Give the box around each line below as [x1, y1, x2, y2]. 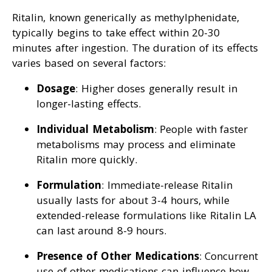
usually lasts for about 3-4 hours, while [36, 193, 229, 208]
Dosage [36, 81, 75, 96]
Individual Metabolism [36, 122, 154, 137]
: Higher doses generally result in [75, 81, 237, 96]
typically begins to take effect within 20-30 [12, 25, 220, 40]
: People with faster [154, 122, 248, 137]
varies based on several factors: [12, 56, 166, 70]
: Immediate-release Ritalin [101, 178, 233, 192]
